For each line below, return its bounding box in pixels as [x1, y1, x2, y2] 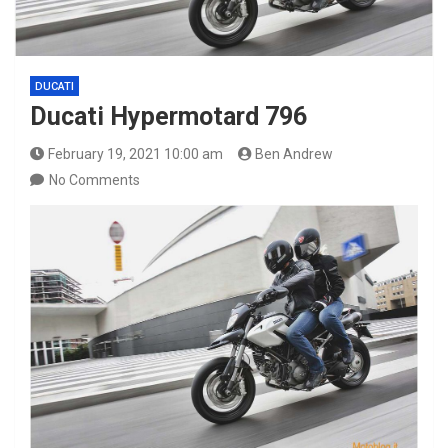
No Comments [49, 172, 140, 188]
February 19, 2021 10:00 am [47, 146, 223, 162]
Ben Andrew [255, 146, 333, 162]
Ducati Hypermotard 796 [30, 102, 307, 131]
